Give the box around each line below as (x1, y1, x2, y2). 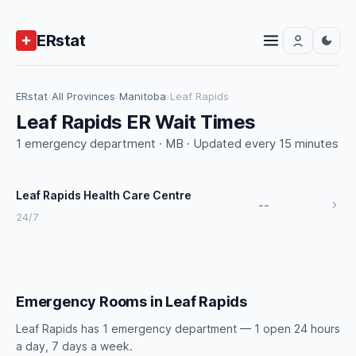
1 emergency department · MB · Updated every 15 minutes (16, 136, 339, 151)
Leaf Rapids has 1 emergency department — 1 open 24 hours (16, 322, 340, 335)
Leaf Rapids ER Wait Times (16, 110, 256, 133)
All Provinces (52, 90, 115, 103)
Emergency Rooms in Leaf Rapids (16, 293, 247, 310)
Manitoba (119, 90, 166, 103)
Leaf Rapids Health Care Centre (16, 188, 192, 202)
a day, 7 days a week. (16, 339, 133, 353)
